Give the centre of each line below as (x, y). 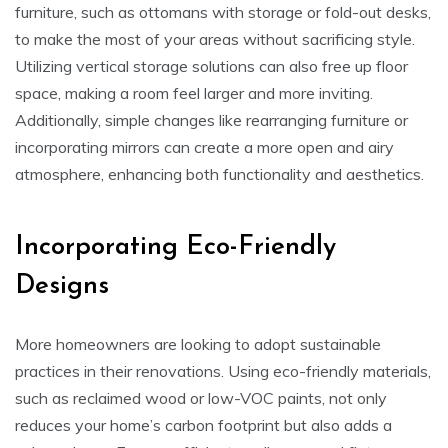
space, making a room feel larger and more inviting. (194, 92)
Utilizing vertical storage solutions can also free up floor (211, 65)
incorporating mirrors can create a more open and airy (204, 146)
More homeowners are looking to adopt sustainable (198, 343)
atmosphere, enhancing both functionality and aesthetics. (219, 173)
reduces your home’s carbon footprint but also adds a (203, 424)
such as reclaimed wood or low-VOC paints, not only (201, 397)
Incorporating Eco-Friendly (175, 247)
